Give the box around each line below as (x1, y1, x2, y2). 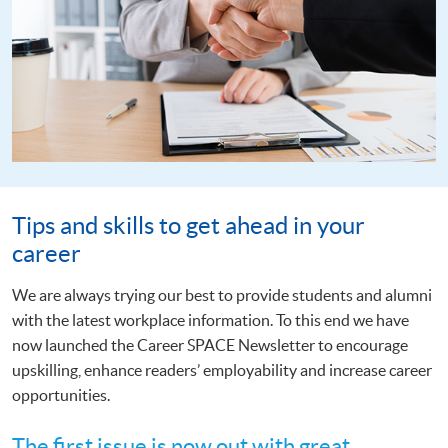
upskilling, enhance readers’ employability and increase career (12, 360, 432, 379)
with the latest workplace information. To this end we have (12, 310, 409, 329)
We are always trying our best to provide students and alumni (12, 285, 432, 304)
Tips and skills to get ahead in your (12, 211, 365, 239)
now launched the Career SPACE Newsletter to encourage (12, 335, 408, 354)
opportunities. (12, 385, 110, 404)
